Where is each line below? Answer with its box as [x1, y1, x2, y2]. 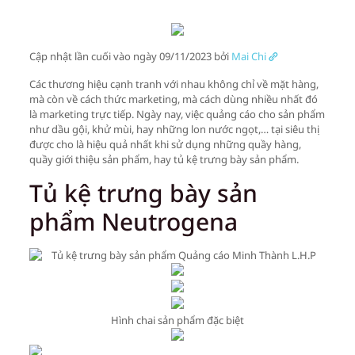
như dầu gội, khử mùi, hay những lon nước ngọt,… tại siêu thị [29, 122, 319, 136]
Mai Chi [231, 49, 266, 63]
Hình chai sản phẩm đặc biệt [110, 313, 244, 327]
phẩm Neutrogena [29, 205, 238, 238]
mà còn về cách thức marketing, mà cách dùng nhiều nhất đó [29, 92, 318, 106]
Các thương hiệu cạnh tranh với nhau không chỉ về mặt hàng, [29, 77, 319, 91]
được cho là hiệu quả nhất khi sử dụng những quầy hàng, [29, 137, 301, 151]
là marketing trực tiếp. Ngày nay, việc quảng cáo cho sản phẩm [29, 107, 325, 121]
